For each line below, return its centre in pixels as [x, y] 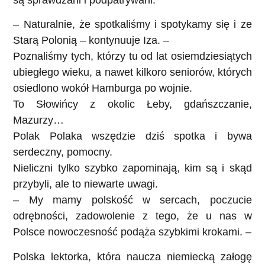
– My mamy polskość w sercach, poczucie [132, 200]
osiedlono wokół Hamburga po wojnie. [103, 88]
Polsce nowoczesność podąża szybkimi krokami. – [132, 232]
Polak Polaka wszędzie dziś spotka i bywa [132, 136]
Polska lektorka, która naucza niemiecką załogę [132, 256]
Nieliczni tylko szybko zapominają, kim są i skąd [132, 168]
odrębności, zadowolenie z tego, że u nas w [132, 216]
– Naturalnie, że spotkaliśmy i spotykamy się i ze [132, 25]
